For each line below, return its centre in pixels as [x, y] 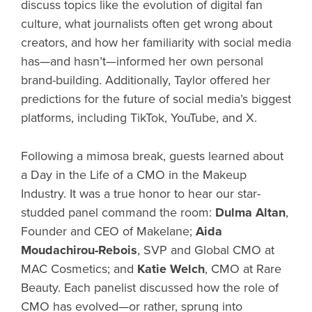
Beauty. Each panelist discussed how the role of [150, 288]
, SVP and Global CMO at [206, 250]
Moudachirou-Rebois [79, 250]
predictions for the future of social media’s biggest [156, 99]
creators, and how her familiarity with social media [156, 43]
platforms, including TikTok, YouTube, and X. [139, 118]
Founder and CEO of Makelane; [108, 232]
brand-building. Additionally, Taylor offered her [146, 80]
